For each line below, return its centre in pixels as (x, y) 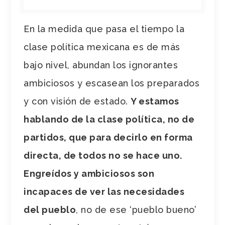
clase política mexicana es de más (102, 47)
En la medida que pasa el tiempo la (104, 29)
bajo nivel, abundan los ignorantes (101, 65)
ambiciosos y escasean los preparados (112, 83)
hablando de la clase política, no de (109, 119)
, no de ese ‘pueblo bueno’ (136, 209)
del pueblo (50, 209)
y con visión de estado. (77, 101)
